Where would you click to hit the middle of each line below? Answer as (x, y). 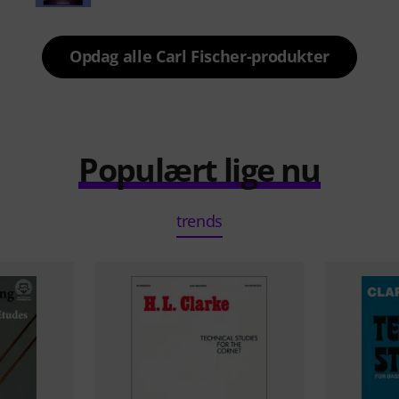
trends (199, 221)
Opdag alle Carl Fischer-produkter (199, 56)
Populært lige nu (199, 170)
